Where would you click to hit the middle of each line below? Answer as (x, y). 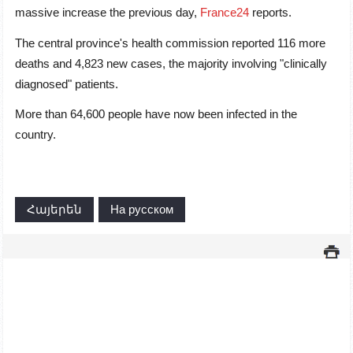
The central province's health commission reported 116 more (170, 43)
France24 (225, 13)
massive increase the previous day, (108, 13)
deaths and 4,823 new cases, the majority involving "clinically (171, 63)
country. (35, 135)
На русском (142, 210)
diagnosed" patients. (67, 84)
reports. (270, 13)
